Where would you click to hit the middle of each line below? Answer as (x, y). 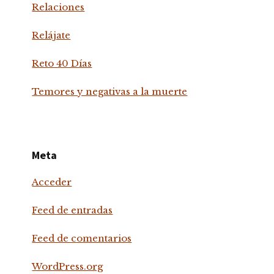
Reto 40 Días (62, 64)
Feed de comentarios (82, 239)
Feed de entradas (72, 210)
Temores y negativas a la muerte (110, 92)
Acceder (52, 182)
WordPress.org (68, 267)
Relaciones (58, 7)
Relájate (51, 35)
